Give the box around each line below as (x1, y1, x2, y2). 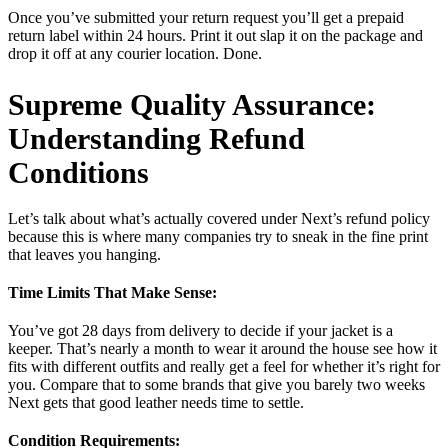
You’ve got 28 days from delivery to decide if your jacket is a (8, 322, 393, 340)
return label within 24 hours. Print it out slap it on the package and (8, 27, 423, 45)
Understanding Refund (8, 122, 305, 156)
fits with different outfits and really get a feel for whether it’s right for (8, 358, 440, 376)
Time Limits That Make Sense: (8, 284, 217, 302)
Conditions (8, 156, 149, 190)
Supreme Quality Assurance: (8, 88, 376, 122)
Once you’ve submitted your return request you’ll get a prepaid (8, 9, 404, 27)
